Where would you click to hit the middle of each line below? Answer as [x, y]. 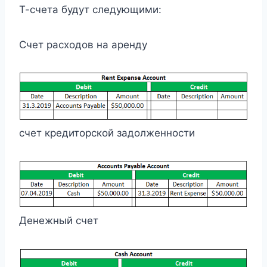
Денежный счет [59, 220]
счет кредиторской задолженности [107, 133]
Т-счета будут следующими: [90, 10]
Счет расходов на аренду [83, 45]
